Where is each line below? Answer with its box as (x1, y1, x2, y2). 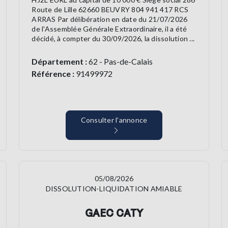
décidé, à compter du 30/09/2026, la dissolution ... (32, 34, 195, 43)
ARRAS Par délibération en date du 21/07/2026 (32, 15, 188, 24)
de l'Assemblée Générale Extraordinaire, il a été (32, 24, 187, 34)
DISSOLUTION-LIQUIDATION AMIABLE (45, 184, 183, 193)
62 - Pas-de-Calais (87, 56, 153, 67)
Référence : (32, 69, 75, 79)
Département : (32, 56, 88, 67)
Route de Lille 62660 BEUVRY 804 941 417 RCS (32, 5, 189, 14)
